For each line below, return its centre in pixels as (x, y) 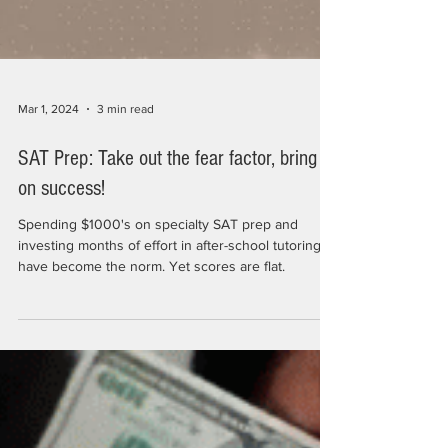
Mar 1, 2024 (48, 289)
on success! (61, 368)
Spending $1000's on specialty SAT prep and (158, 404)
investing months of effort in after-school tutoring (169, 425)
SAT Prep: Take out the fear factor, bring (167, 338)
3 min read (125, 289)
